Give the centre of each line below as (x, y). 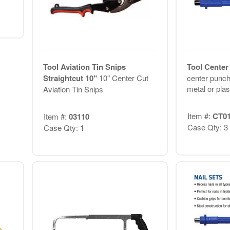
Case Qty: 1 (64, 127)
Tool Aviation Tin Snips (84, 67)
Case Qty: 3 (207, 127)
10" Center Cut (123, 78)
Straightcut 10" (71, 78)
